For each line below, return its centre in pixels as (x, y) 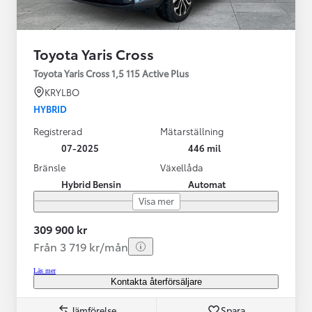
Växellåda (182, 167)
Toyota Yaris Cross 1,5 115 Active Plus (111, 73)
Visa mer (156, 200)
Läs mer (45, 270)
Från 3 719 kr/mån (81, 246)
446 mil (204, 147)
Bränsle (49, 167)
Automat (207, 184)
